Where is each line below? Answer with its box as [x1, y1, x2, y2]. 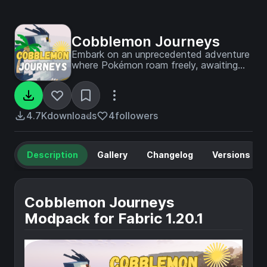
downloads [47, 110, 97, 122]
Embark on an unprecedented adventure [72, 48, 250, 60]
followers [115, 110, 158, 122]
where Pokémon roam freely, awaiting [72, 59, 238, 71]
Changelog [147, 150, 193, 160]
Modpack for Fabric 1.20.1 [24, 210, 203, 227]
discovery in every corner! [72, 70, 185, 82]
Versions [212, 150, 250, 160]
